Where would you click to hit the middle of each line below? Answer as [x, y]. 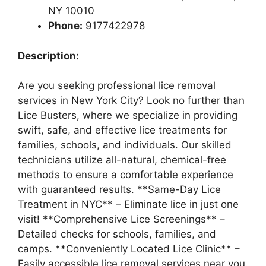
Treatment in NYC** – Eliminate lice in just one [128, 204]
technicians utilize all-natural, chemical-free [122, 160]
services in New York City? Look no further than [131, 100]
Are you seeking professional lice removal [117, 85]
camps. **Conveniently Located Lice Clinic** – [129, 249]
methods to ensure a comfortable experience [126, 175]
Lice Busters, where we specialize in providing [128, 115]
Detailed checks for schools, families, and [117, 234]
